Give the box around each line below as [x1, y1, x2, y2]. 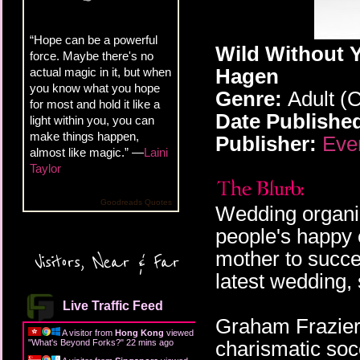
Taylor [30, 161, 61, 175]
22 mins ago [126, 337, 174, 347]
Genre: [215, 87, 282, 112]
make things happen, [30, 129, 139, 143]
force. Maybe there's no [30, 48, 153, 63]
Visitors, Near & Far [35, 250, 179, 274]
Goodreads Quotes [100, 197, 172, 207]
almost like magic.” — [30, 145, 144, 159]
